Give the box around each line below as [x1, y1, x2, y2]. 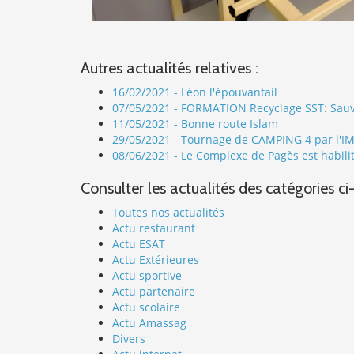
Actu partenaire [112, 283, 195, 299]
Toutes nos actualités [112, 204, 224, 220]
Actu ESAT [112, 235, 165, 251]
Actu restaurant [112, 220, 195, 235]
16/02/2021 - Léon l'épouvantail [112, 84, 277, 100]
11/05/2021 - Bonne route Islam [112, 115, 278, 131]
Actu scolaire [112, 299, 180, 314]
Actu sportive [112, 267, 182, 283]
